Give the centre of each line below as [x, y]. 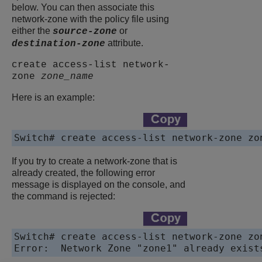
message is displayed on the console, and [99, 185]
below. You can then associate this [83, 8]
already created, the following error [83, 173]
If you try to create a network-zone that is [94, 161]
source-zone [85, 32]
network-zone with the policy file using [90, 19]
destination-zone [58, 44]
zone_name [67, 77]
